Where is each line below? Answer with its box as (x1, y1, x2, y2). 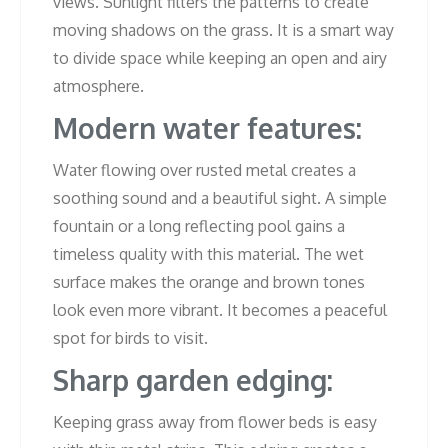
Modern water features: (53, 109, 362, 146)
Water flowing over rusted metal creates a (53, 159, 356, 180)
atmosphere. (53, 75, 144, 96)
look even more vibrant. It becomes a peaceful (53, 299, 387, 320)
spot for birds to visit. (53, 327, 208, 348)
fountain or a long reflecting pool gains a (53, 215, 345, 236)
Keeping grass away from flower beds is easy (53, 411, 377, 432)
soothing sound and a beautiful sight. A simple (53, 187, 387, 208)
